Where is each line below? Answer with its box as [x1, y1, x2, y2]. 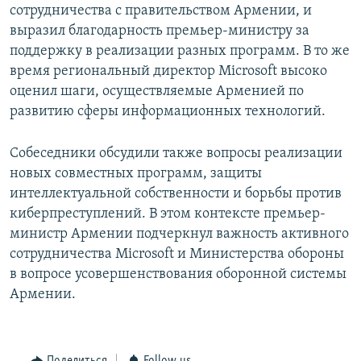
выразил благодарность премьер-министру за [10, 23, 309, 39]
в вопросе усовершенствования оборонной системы [10, 267, 346, 283]
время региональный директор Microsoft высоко [10, 64, 327, 80]
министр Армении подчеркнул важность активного [10, 226, 349, 243]
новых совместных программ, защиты [10, 166, 262, 182]
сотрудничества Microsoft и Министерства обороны [10, 247, 344, 263]
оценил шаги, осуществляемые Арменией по [10, 84, 304, 100]
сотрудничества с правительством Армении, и [10, 3, 312, 19]
